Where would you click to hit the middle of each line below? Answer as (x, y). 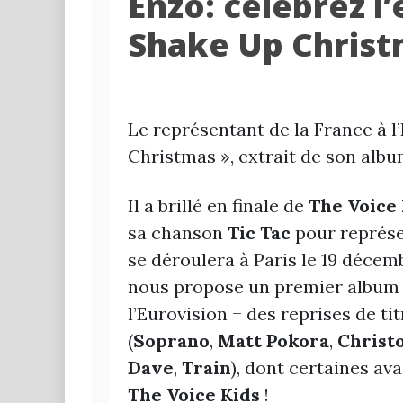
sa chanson (178, 233)
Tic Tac (259, 233)
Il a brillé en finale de (216, 206)
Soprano (171, 341)
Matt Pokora (273, 341)
